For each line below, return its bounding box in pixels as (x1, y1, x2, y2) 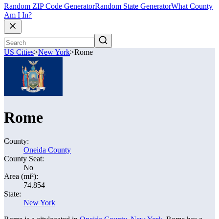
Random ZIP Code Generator (4, 2, 95, 11)
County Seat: (4, 154, 44, 163)
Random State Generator (95, 2, 171, 11)
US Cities (4, 48, 34, 57)
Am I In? (4, 11, 32, 20)
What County (171, 2, 213, 11)
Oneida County (23, 146, 71, 154)
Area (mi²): (4, 172, 38, 180)
